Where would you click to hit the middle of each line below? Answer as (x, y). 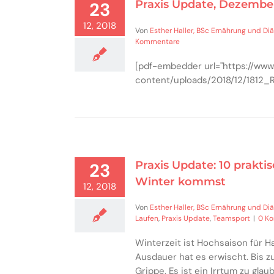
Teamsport (231, 219)
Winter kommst (180, 181)
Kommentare (157, 41)
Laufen (147, 219)
